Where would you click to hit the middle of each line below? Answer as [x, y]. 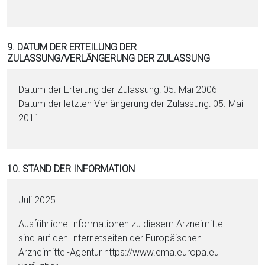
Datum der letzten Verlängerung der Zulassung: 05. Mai [131, 104]
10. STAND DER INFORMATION [71, 169]
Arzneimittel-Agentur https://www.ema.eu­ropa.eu [119, 252]
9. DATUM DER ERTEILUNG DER [72, 47]
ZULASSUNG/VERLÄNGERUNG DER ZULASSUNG [109, 58]
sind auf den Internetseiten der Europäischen [110, 238]
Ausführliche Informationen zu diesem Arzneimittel [122, 224]
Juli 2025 [37, 200]
